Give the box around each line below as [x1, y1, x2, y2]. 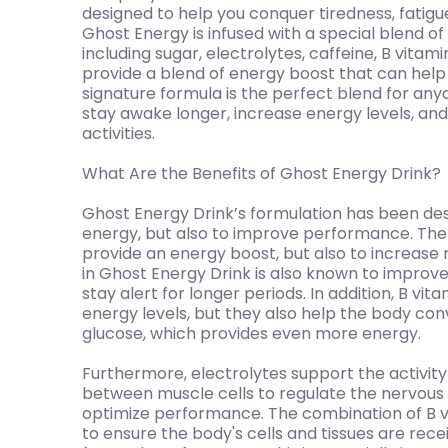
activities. [82, 121, 155, 145]
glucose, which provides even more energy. [82, 321, 421, 345]
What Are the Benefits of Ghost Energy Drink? [82, 161, 441, 185]
